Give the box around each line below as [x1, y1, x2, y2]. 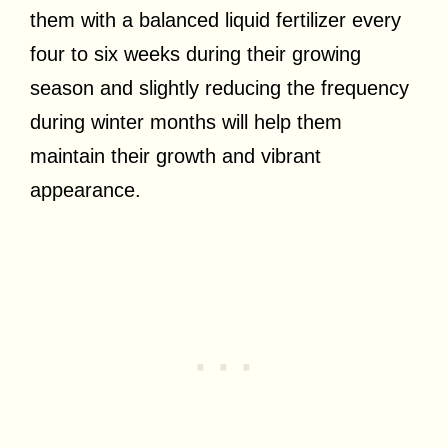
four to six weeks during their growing [30, 42, 361, 65]
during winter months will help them [30, 110, 342, 133]
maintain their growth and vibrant [30, 144, 321, 167]
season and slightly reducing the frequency [30, 76, 409, 99]
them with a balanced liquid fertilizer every [30, 8, 401, 31]
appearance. [30, 178, 141, 201]
